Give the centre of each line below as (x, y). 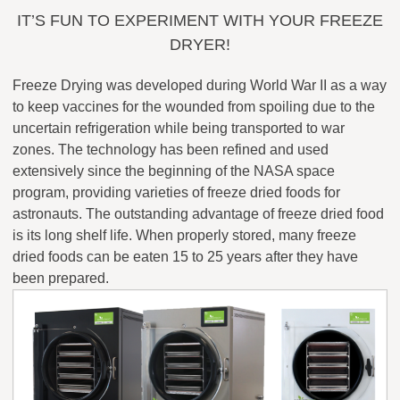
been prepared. (61, 279)
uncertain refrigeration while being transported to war (179, 129)
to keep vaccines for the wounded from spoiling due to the (194, 107)
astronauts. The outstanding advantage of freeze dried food (198, 214)
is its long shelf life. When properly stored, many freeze (184, 236)
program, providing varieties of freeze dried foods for (176, 193)
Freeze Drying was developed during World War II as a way (200, 86)
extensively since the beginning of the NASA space (174, 171)
